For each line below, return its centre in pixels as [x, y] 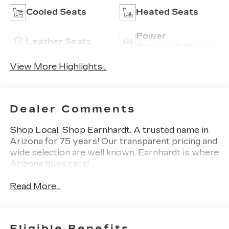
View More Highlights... [58, 66]
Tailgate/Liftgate [176, 48]
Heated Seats [167, 12]
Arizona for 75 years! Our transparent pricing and [113, 141]
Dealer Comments [72, 109]
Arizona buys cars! [49, 164]
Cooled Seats [56, 12]
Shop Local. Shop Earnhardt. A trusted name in [109, 130]
